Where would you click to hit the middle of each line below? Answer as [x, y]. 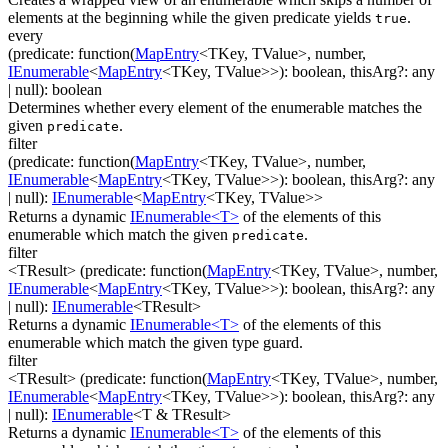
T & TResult [182, 414]
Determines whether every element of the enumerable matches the [215, 108]
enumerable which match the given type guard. [155, 342]
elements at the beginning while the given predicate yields [191, 17]
